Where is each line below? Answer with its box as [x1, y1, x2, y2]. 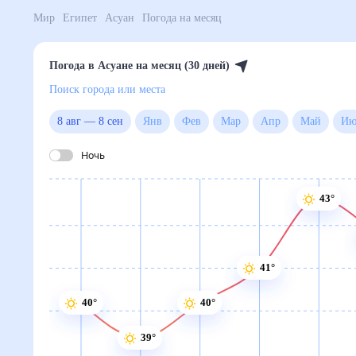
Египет [68, 11, 108, 25]
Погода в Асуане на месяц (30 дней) [49, 59, 265, 73]
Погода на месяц [160, 11, 261, 25]
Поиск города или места [49, 83, 195, 97]
